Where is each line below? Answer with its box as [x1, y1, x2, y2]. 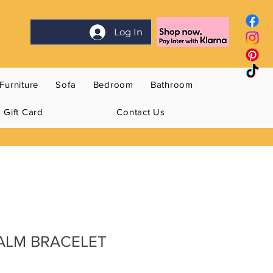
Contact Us [116, 107, 165, 118]
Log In [114, 26, 143, 38]
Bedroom [93, 79, 133, 90]
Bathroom [150, 79, 193, 90]
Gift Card [4, 107, 43, 118]
